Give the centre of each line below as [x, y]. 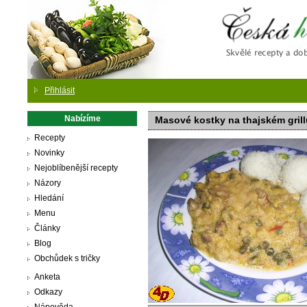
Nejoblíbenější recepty [76, 168]
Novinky [49, 153]
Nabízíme [82, 119]
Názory [48, 183]
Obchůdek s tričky [67, 258]
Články [47, 228]
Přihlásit [60, 90]
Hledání [49, 198]
